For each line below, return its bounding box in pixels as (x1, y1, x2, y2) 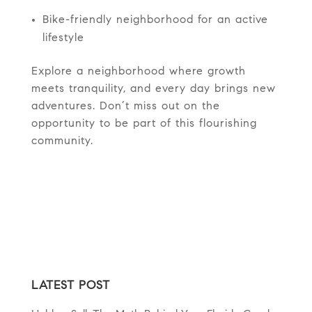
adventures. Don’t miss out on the (31, 101, 220, 113)
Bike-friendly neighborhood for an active (42, 15, 268, 26)
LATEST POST (31, 280, 110, 292)
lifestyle (42, 33, 84, 45)
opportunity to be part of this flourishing (31, 118, 257, 130)
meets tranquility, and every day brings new (31, 84, 276, 95)
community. (31, 136, 93, 148)
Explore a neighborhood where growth (31, 66, 246, 78)
